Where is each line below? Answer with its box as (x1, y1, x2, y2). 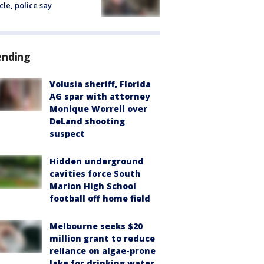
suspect (49, 128, 85, 140)
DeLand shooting (49, 115, 125, 127)
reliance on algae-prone (49, 245, 156, 257)
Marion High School (49, 180, 136, 192)
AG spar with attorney (49, 91, 150, 103)
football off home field (49, 193, 150, 204)
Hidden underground (49, 156, 144, 167)
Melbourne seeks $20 (49, 220, 143, 232)
